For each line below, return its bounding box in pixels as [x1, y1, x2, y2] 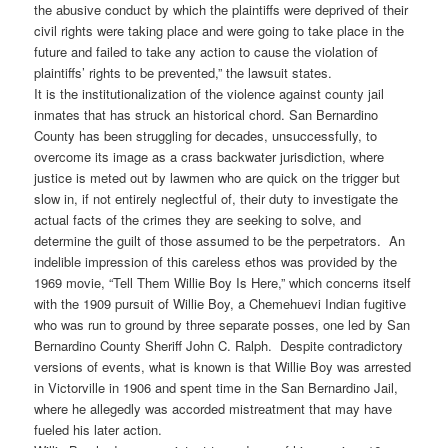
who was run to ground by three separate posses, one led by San [34, 315, 411, 335]
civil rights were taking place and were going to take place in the [34, 21, 405, 41]
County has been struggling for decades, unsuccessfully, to [34, 126, 378, 146]
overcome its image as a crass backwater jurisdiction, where [34, 147, 385, 167]
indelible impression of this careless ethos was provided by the [34, 252, 398, 272]
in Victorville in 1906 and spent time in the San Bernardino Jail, [34, 378, 399, 398]
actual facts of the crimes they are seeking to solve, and [34, 210, 362, 230]
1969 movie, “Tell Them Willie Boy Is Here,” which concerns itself [34, 273, 412, 293]
